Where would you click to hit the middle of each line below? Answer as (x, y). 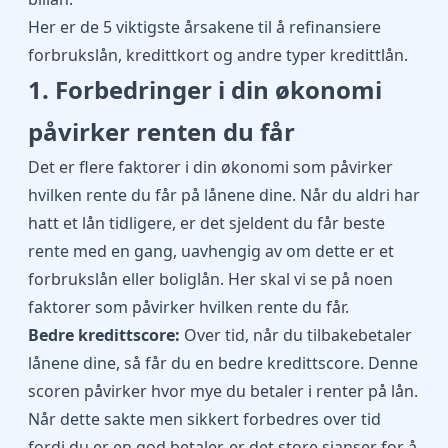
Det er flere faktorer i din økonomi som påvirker (210, 167)
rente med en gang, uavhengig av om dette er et (211, 251)
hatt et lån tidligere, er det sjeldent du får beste (206, 223)
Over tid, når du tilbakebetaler (296, 335)
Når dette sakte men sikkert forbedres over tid (204, 419)
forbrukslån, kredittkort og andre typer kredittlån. (218, 55)
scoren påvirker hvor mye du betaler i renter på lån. (223, 391)
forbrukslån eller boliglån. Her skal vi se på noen (210, 279)
